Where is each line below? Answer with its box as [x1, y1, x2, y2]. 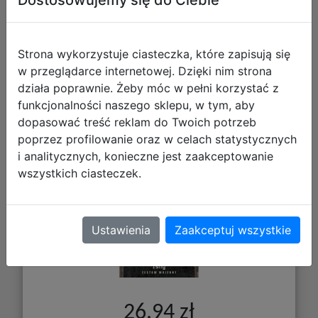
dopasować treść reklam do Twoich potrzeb [18, 114, 256, 129]
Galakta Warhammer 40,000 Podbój [40, 86, 278, 104]
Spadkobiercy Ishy [98, 106, 220, 124]
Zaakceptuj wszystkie [175, 222, 291, 237]
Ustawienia [92, 222, 150, 237]
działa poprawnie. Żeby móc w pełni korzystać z [18, 80, 279, 95]
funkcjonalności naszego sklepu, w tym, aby [18, 97, 255, 112]
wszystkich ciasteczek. [18, 165, 141, 180]
